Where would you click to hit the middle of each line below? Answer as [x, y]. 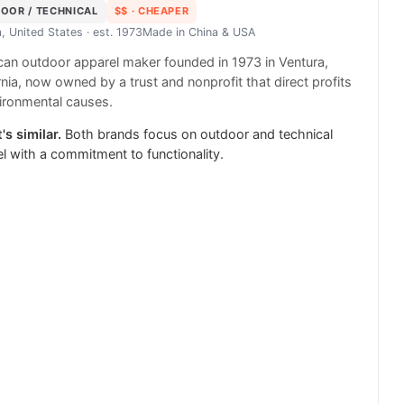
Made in [165, 32]
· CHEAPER [158, 11]
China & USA [222, 32]
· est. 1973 [113, 32]
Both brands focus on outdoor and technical [199, 135]
